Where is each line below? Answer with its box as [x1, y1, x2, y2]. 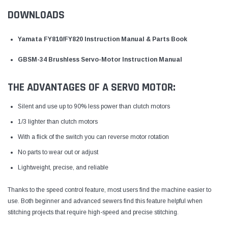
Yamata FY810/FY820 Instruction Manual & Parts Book [18, 35, 187, 43]
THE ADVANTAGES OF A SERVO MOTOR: [8, 80, 176, 95]
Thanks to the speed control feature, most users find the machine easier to [8, 186, 211, 193]
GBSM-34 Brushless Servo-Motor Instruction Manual [18, 55, 182, 63]
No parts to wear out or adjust [18, 148, 98, 156]
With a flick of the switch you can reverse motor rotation [18, 133, 169, 140]
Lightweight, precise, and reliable [18, 163, 108, 171]
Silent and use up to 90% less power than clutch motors [18, 102, 170, 110]
